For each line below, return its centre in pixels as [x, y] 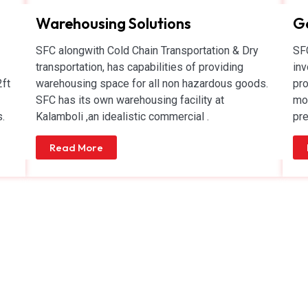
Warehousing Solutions [114, 23]
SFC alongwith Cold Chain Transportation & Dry [147, 50]
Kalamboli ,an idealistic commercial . [123, 116]
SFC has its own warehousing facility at [130, 100]
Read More [77, 147]
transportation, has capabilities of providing [140, 67]
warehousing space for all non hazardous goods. [152, 83]
